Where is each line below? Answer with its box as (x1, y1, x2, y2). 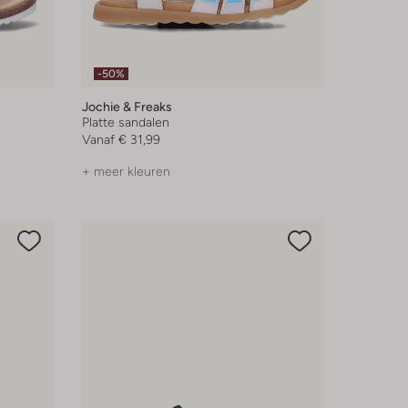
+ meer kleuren (81, 164, 170, 179)
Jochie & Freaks (81, 99, 172, 115)
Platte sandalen (81, 115, 169, 130)
